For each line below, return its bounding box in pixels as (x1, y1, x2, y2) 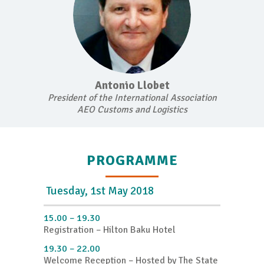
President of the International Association (47, 92, 217, 104)
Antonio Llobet (94, 78, 170, 93)
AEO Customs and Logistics (77, 104, 187, 116)
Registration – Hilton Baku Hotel (44, 224, 176, 236)
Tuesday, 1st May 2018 (44, 184, 154, 199)
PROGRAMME (86, 151, 178, 170)
